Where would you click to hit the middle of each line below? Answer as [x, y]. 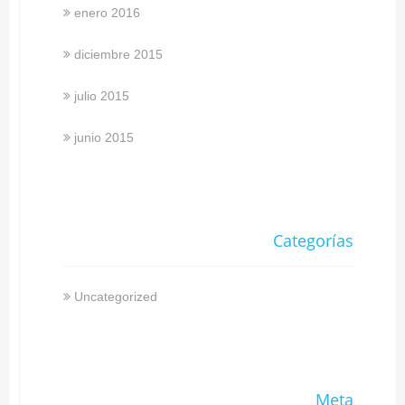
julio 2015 [102, 95]
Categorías [313, 240]
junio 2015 [104, 137]
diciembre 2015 [119, 54]
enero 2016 [108, 12]
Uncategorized [116, 296]
